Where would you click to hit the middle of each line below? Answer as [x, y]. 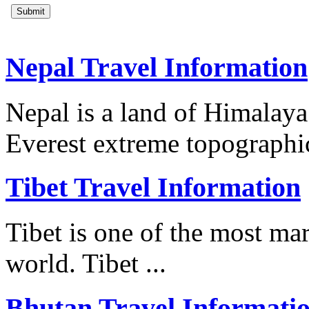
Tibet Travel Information [153, 188]
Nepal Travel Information [157, 67]
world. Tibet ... [86, 263]
